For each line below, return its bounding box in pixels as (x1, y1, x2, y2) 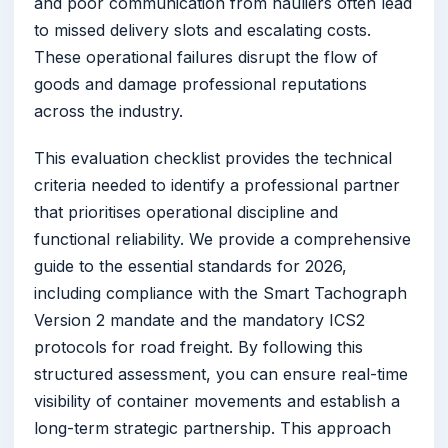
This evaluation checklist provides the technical (34, 148, 392, 169)
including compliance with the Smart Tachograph (34, 283, 407, 304)
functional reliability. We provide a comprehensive (34, 229, 411, 250)
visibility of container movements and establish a (34, 391, 400, 412)
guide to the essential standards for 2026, (34, 256, 347, 277)
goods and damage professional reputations (34, 74, 367, 95)
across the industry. (34, 101, 183, 122)
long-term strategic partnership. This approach (34, 418, 391, 439)
